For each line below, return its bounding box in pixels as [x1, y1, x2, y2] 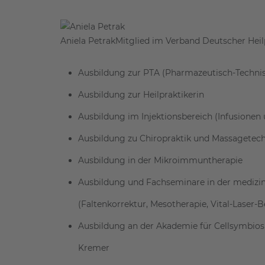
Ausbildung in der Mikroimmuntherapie [78, 155, 243, 166]
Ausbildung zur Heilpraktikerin [78, 89, 204, 101]
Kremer [78, 243, 109, 254]
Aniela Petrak [60, 35, 115, 47]
